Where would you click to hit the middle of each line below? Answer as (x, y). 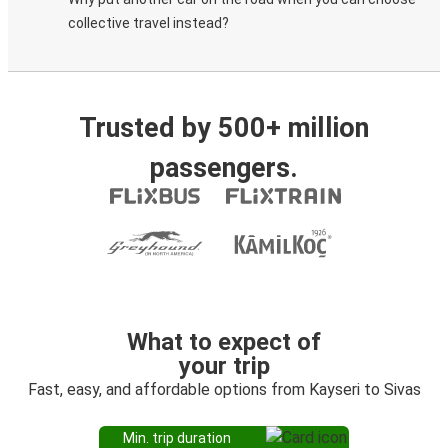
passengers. (224, 168)
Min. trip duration (177, 438)
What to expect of (224, 342)
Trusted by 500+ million (224, 128)
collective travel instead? (148, 23)
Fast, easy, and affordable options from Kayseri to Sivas (224, 389)
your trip (224, 366)
